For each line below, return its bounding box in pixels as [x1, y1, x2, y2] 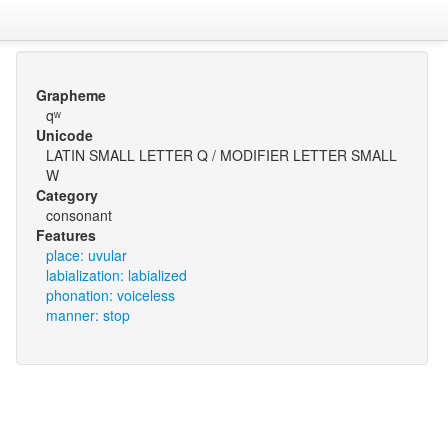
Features [35, 225, 96, 245]
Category [35, 185, 98, 205]
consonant [45, 205, 112, 225]
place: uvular [45, 245, 127, 265]
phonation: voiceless [45, 285, 175, 305]
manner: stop [45, 305, 130, 325]
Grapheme [35, 85, 106, 105]
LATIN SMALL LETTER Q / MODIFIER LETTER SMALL [45, 145, 397, 165]
